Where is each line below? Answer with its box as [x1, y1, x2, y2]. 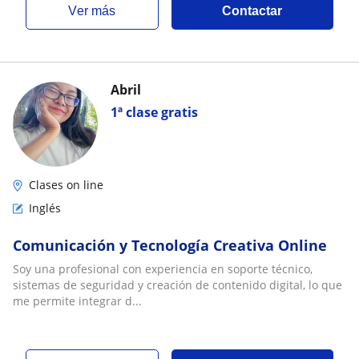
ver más [77, 4, 116, 18]
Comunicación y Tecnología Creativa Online [13, 236, 327, 255]
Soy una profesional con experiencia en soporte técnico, [13, 261, 313, 276]
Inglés [29, 200, 61, 216]
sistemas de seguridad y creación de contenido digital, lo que [13, 277, 342, 292]
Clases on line [29, 177, 103, 192]
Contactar [222, 4, 283, 18]
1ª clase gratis [111, 103, 198, 121]
